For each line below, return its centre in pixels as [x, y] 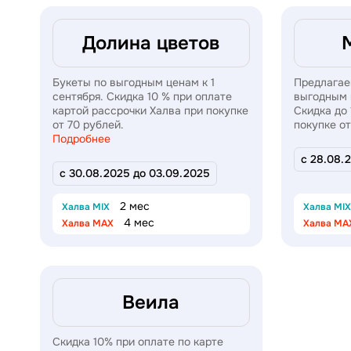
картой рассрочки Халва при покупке [150, 110]
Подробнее [81, 138]
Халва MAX [88, 223]
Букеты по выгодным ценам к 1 [134, 82]
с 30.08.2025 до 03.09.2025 [135, 173]
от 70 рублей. [90, 124]
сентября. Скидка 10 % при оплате [142, 96]
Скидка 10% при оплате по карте [138, 341]
